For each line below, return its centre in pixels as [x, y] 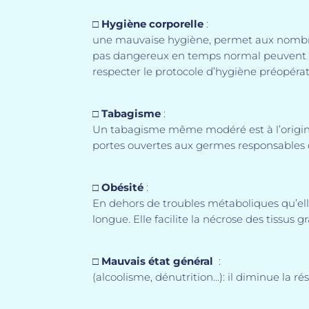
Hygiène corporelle [153, 23]
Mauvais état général [159, 261]
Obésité [123, 187]
